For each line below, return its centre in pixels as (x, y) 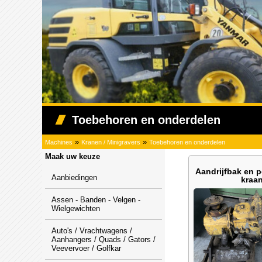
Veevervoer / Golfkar (86, 248)
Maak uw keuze (73, 156)
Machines (59, 142)
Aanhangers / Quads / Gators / (104, 239)
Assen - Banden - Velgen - (96, 200)
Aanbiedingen (74, 177)
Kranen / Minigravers (111, 142)
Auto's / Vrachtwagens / (92, 231)
